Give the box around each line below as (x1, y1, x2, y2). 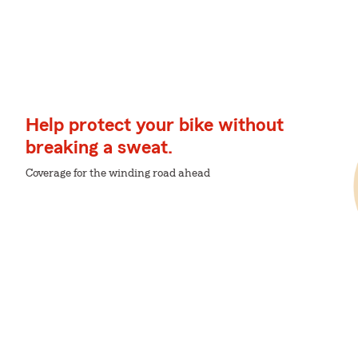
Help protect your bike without (26, 116, 284, 135)
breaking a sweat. (26, 138, 173, 157)
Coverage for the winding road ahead (26, 168, 210, 179)
